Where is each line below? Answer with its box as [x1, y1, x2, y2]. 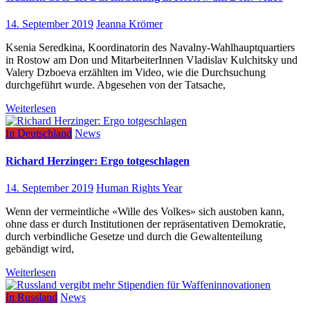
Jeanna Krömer [96, 18, 163, 30]
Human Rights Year [96, 181, 182, 194]
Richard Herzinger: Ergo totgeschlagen [6, 154, 190, 167]
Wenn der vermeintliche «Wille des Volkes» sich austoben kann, [6, 205, 284, 217]
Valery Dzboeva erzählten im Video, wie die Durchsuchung [6, 66, 266, 79]
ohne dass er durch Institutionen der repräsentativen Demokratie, [6, 217, 286, 230]
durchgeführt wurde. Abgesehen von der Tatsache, [6, 79, 226, 91]
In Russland [6, 291, 57, 303]
